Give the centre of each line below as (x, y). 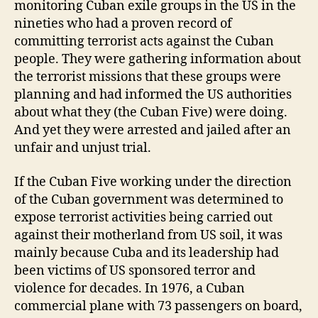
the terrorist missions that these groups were (148, 77)
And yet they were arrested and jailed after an (153, 131)
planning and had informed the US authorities (153, 95)
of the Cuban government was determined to (149, 199)
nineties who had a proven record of (123, 24)
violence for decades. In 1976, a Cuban (130, 288)
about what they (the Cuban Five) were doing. (151, 113)
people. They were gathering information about (158, 60)
